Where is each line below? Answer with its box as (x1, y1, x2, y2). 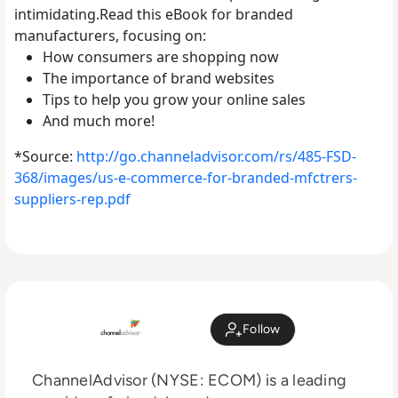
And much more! (43, 110, 155, 131)
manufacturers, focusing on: (14, 25, 206, 45)
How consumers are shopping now (43, 46, 279, 67)
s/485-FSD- (285, 146, 356, 166)
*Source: (14, 146, 76, 166)
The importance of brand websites (43, 68, 275, 88)
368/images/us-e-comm (14, 167, 173, 187)
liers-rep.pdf (48, 188, 131, 209)
